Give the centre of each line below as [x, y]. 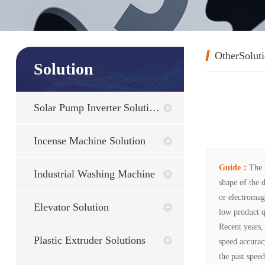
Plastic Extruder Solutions [89, 240]
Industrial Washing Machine [94, 174]
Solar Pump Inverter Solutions [91, 107]
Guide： [234, 168]
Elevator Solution [71, 207]
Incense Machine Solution [89, 140]
